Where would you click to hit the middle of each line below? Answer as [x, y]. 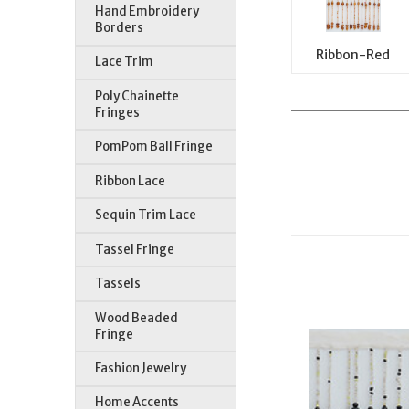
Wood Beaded [137, 318]
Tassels [118, 284]
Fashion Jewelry [141, 368]
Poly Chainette [137, 96]
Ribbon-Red [353, 54]
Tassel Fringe [135, 249]
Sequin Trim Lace [146, 215]
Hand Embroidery [147, 11]
